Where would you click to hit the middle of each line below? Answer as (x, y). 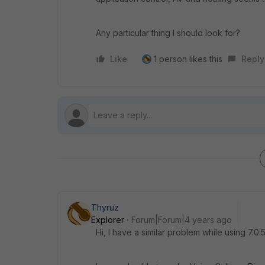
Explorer (108, 220)
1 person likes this (188, 59)
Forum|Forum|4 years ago (182, 220)
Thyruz (105, 207)
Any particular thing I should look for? (168, 33)
